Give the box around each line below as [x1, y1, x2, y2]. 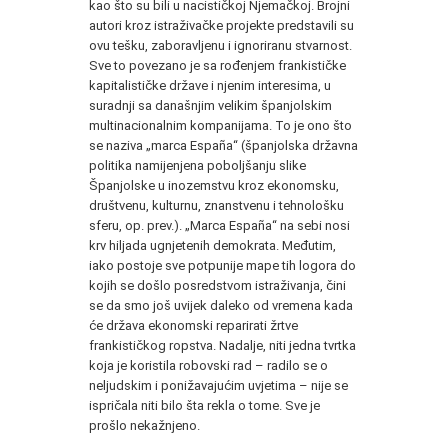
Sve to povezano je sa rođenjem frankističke [89, 57, 346, 73]
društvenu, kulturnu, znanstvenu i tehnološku [89, 197, 344, 213]
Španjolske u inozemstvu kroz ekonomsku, [89, 177, 339, 193]
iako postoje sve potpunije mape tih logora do [89, 257, 356, 273]
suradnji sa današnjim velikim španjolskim [89, 97, 332, 113]
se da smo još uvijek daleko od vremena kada [89, 297, 353, 313]
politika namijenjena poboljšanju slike [89, 157, 306, 173]
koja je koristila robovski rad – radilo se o [89, 357, 328, 373]
